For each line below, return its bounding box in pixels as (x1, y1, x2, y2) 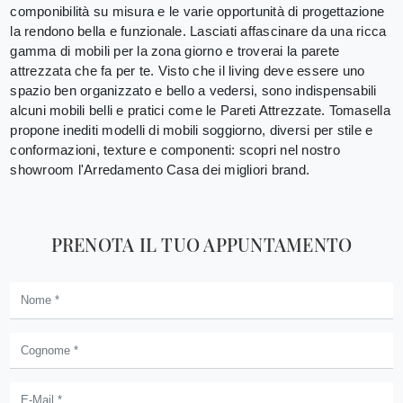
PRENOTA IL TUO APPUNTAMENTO (50, 232, 353, 257)
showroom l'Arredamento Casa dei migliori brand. (10, 162, 309, 178)
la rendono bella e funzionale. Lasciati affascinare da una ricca (10, 23, 387, 40)
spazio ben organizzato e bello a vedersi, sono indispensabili (10, 83, 377, 99)
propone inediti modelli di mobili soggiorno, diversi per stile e (10, 122, 373, 139)
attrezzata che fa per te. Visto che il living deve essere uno (10, 63, 365, 79)
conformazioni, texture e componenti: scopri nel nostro (10, 142, 340, 158)
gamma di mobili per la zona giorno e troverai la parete (10, 43, 339, 59)
